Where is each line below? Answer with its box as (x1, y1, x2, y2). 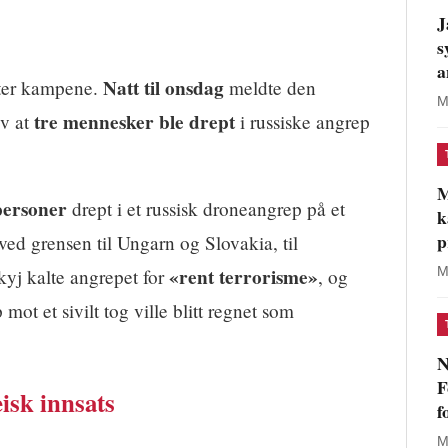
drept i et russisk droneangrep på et (67, 195, 345, 221)
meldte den (224, 74, 316, 100)
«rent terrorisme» (169, 262, 318, 291)
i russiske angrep (235, 108, 370, 134)
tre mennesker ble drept (34, 107, 235, 136)
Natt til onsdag (103, 73, 224, 102)
